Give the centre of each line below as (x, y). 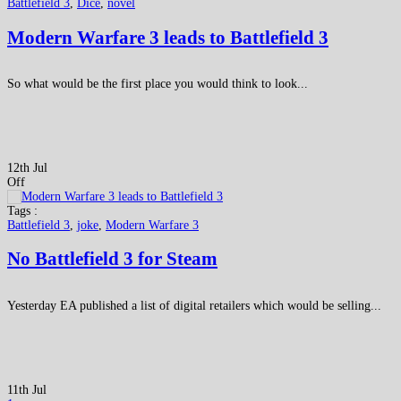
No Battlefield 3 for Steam (112, 259)
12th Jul (27, 167)
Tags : (22, 210)
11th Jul (27, 389)
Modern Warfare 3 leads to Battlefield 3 (168, 37)
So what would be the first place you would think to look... (158, 83)
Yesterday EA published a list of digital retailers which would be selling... (194, 305)
